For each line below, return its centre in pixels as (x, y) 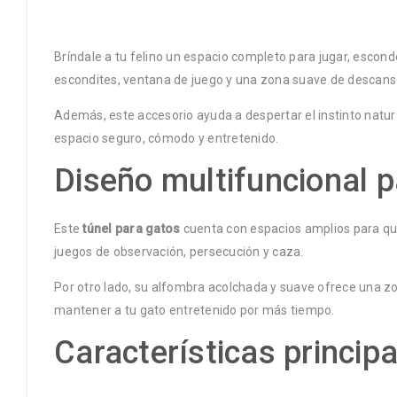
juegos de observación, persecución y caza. (179, 251)
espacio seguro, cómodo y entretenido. (167, 138)
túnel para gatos (132, 228)
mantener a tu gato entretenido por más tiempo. (195, 310)
